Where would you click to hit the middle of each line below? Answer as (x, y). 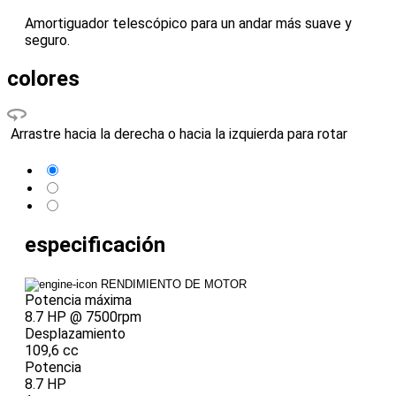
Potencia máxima (78, 300)
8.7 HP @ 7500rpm (83, 316)
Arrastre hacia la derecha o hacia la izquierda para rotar (179, 133)
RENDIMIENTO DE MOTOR (174, 284)
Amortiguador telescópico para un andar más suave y (188, 24)
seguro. (47, 41)
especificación (95, 245)
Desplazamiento (75, 333)
